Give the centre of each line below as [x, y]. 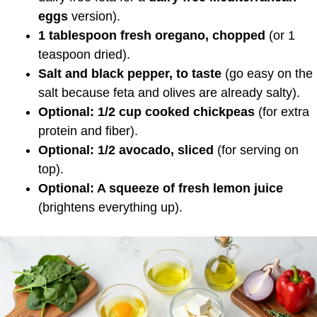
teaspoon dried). [84, 55]
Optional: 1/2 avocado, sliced [126, 150]
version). [94, 17]
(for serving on [256, 150]
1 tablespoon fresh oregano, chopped [152, 36]
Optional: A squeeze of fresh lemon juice [161, 189]
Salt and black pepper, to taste [130, 74]
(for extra [282, 112]
